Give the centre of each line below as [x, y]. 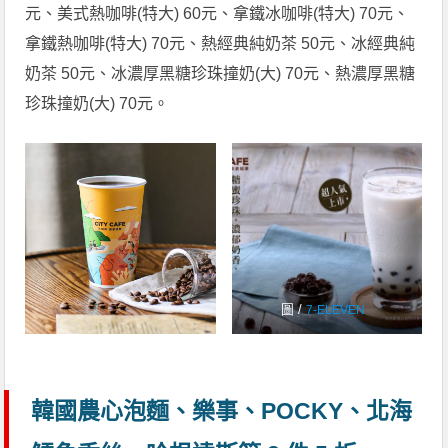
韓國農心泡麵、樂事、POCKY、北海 [222, 410]
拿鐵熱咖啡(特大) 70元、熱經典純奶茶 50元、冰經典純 [220, 44]
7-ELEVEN [335, 309]
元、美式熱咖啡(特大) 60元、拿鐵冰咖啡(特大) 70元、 [217, 14]
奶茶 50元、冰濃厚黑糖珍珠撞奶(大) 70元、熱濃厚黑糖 [220, 74]
